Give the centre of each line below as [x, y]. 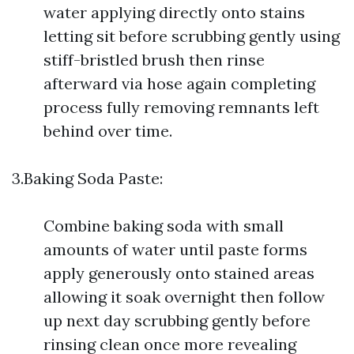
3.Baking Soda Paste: [87, 178]
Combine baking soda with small [164, 226]
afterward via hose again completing [179, 83]
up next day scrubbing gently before [177, 320]
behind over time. [108, 131]
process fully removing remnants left [181, 107]
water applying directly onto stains [174, 12]
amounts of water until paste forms [175, 249]
